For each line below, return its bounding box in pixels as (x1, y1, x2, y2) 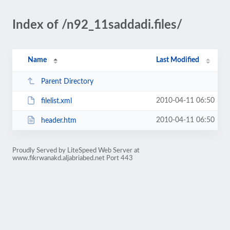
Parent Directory (41, 78, 93, 85)
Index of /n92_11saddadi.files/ (12, 19, 182, 31)
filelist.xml (41, 97, 72, 105)
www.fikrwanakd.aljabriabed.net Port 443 (12, 155, 133, 161)
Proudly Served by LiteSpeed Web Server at (12, 147, 140, 154)
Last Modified (156, 56, 200, 64)
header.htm (41, 117, 76, 124)
